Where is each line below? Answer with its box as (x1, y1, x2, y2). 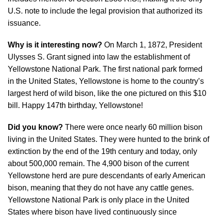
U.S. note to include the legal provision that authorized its (8, 7, 202, 15)
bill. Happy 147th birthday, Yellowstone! (8, 101, 143, 109)
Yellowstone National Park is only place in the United (8, 196, 189, 204)
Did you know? (8, 123, 63, 131)
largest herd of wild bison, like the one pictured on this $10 (8, 89, 206, 97)
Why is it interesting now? (8, 41, 102, 49)
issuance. (8, 19, 41, 27)
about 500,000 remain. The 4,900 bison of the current (8, 159, 189, 168)
